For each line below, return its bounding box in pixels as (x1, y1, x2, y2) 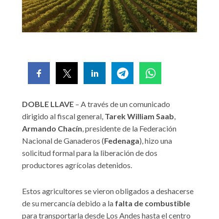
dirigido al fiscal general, (22, 111, 105, 121)
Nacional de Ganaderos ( (22, 136, 104, 146)
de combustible (134, 198, 190, 208)
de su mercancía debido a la (22, 198, 115, 208)
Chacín (58, 124, 82, 133)
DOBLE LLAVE (22, 99, 74, 109)
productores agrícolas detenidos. (22, 160, 132, 170)
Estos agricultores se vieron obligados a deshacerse (22, 186, 194, 196)
